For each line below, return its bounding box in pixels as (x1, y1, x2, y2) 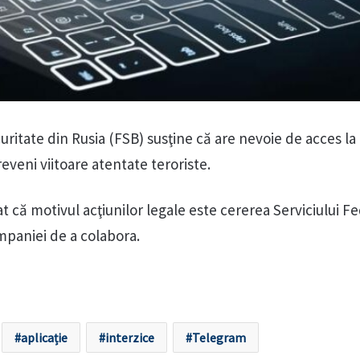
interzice (104, 329, 154, 346)
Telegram (191, 329, 246, 346)
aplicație (20, 329, 67, 346)
